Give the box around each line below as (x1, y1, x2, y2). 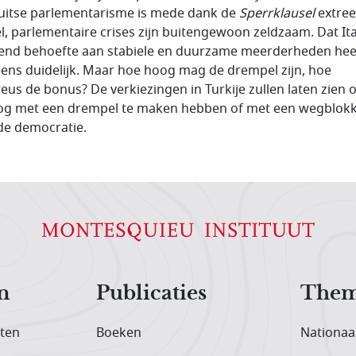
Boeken (96, 323, 142, 342)
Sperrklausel (239, 3, 315, 23)
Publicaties (96, 281, 207, 305)
